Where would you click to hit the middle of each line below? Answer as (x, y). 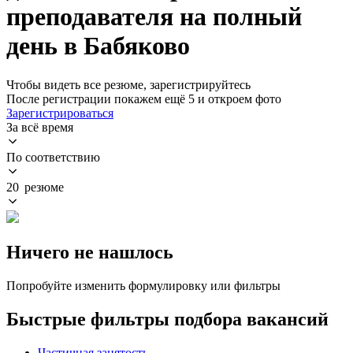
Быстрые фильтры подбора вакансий (167, 319)
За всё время (40, 127)
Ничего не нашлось (90, 252)
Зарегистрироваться (60, 113)
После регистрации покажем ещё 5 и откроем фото (144, 98)
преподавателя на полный (154, 17)
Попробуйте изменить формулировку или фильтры (143, 285)
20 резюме (35, 187)
